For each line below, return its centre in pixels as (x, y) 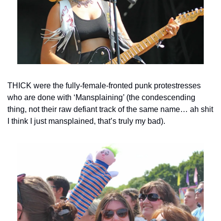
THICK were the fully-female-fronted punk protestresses (104, 86)
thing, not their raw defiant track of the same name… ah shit (110, 110)
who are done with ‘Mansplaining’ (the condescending (101, 98)
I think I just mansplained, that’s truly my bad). (86, 121)
